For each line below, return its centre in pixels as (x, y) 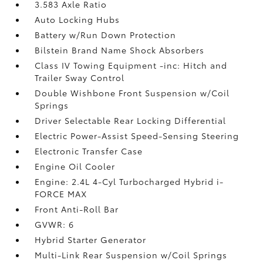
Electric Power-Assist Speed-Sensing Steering (137, 135)
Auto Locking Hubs (77, 19)
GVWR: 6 (55, 224)
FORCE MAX (61, 193)
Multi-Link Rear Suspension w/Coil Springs (131, 254)
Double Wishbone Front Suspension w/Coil (132, 92)
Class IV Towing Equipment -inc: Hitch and (131, 65)
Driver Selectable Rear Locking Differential (131, 120)
